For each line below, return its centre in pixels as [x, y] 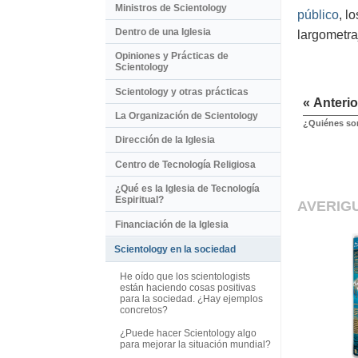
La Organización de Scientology [187, 116]
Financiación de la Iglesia [172, 224]
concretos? [144, 310]
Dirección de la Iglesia [165, 140]
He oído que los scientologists [185, 276]
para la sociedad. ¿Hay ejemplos [191, 298]
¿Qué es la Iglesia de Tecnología [187, 189]
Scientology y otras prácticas [182, 91]
